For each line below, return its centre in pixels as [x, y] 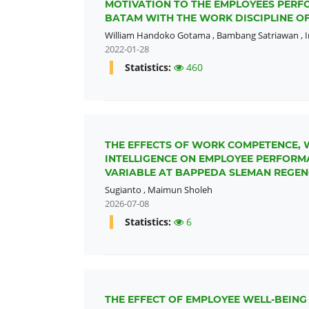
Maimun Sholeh [180, 190]
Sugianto [123, 190]
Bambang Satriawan [258, 36]
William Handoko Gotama [158, 36]
